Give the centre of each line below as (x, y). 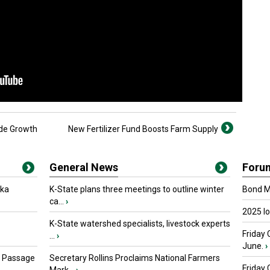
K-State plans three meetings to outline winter (137, 189)
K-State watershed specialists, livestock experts (140, 224)
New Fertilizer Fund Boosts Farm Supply (143, 129)
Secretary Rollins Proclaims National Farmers (135, 258)
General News (84, 167)
